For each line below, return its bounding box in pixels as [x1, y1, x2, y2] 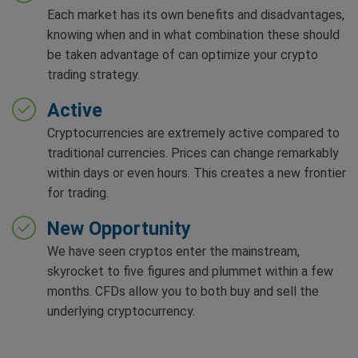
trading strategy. [47, 66, 140, 82]
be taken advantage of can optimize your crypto [47, 46, 318, 62]
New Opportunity [47, 217, 191, 240]
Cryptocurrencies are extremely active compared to [47, 125, 340, 141]
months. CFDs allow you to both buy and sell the [47, 283, 319, 299]
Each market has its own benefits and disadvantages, [47, 6, 344, 22]
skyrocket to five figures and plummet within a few [47, 263, 333, 279]
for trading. [47, 185, 109, 201]
